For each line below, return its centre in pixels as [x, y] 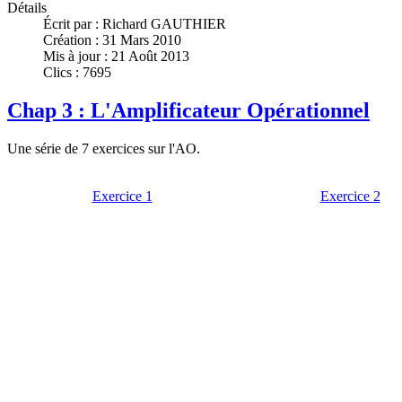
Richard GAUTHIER [164, 24]
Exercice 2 [350, 197]
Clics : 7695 [77, 73]
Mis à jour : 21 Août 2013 [116, 57]
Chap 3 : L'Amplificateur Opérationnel [188, 111]
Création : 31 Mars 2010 [112, 40]
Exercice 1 [122, 197]
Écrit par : [73, 24]
